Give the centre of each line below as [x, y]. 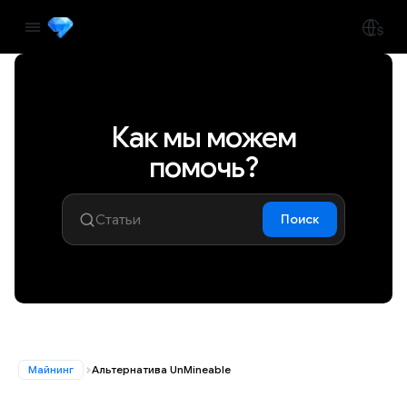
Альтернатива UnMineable [161, 369]
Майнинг [51, 369]
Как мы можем [203, 137]
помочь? [203, 167]
